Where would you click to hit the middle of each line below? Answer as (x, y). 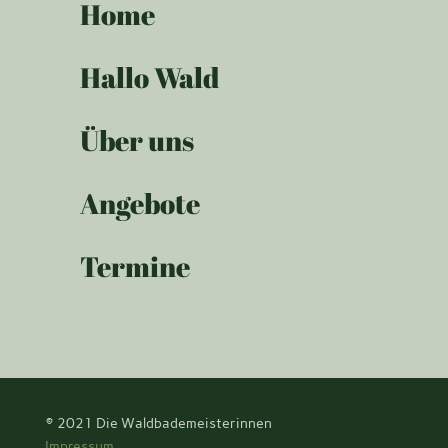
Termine (135, 266)
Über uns (137, 140)
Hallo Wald (149, 77)
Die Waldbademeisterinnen (183, 424)
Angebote (140, 203)
